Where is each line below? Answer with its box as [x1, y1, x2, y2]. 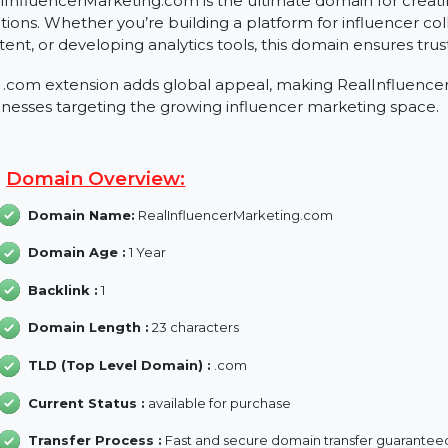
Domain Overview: [40, 246, 234, 272]
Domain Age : [63, 330, 169, 348]
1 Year [168, 330, 212, 348]
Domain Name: [63, 289, 179, 307]
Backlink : [63, 370, 139, 388]
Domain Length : [63, 410, 194, 429]
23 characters [193, 410, 291, 429]
